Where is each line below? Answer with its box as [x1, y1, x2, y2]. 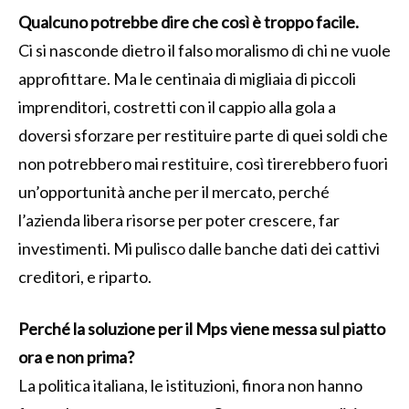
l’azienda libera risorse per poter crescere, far [18, 209, 340, 230]
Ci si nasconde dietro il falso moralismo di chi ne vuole [18, 39, 391, 60]
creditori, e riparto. [18, 266, 152, 287]
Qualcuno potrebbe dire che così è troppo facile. [18, 11, 359, 32]
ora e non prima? [18, 346, 134, 367]
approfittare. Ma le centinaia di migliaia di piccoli [18, 68, 356, 89]
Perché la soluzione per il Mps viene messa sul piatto [18, 318, 385, 339]
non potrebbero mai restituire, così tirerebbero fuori [18, 152, 388, 173]
